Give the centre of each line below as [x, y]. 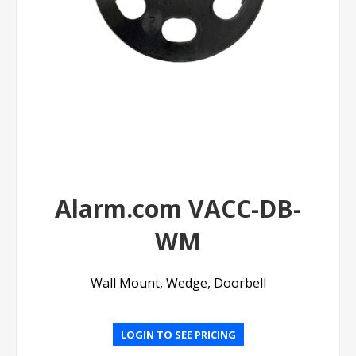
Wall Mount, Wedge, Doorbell [178, 283]
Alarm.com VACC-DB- [178, 209]
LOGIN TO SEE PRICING [178, 335]
